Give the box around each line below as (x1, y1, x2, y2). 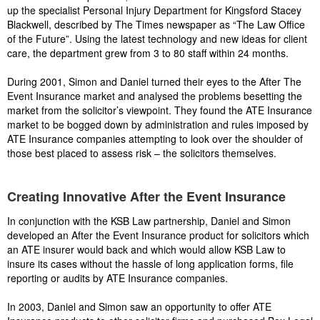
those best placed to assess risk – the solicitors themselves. (7, 146, 276, 160)
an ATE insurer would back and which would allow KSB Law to (7, 242, 286, 256)
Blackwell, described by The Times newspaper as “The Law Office (7, 17, 305, 31)
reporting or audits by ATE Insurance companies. (7, 271, 228, 285)
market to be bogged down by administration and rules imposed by (7, 117, 309, 131)
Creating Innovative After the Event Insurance (7, 187, 286, 206)
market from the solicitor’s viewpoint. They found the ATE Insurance (7, 103, 312, 117)
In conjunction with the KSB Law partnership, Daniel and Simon (7, 214, 291, 228)
